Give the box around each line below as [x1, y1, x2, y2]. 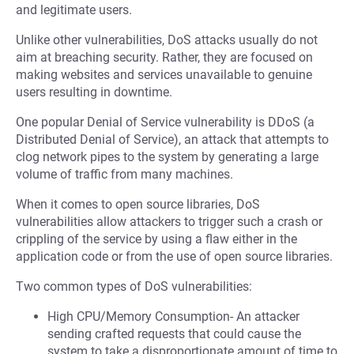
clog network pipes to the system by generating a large [16, 149, 318, 164]
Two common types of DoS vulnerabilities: [16, 279, 252, 294]
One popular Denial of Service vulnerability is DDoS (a [16, 115, 314, 130]
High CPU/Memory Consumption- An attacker [47, 309, 299, 324]
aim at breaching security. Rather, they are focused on [16, 50, 313, 65]
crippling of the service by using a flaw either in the [16, 232, 297, 247]
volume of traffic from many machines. [16, 167, 233, 182]
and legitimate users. [16, 2, 132, 17]
